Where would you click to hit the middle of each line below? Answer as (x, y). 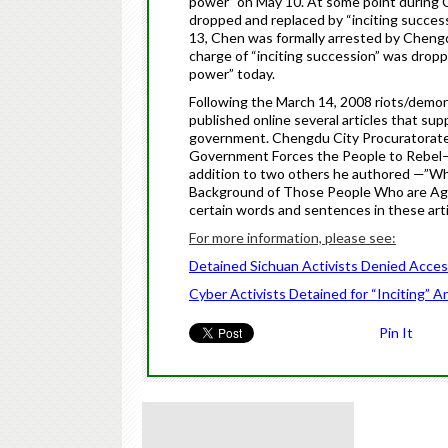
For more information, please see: (292, 237)
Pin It (396, 332)
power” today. (232, 73)
